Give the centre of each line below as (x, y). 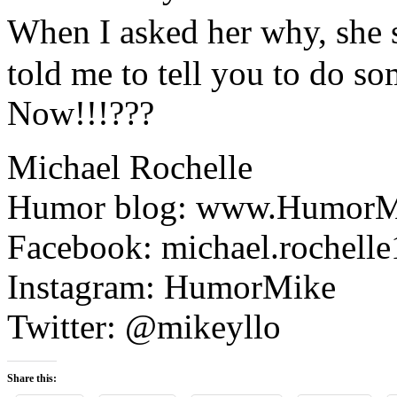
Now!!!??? (81, 113)
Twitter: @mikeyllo (144, 326)
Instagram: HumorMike (171, 286)
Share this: (32, 378)
